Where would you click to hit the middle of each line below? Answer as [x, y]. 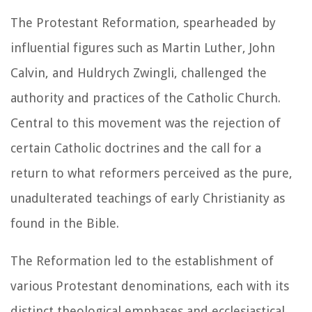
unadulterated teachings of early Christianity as [148, 198]
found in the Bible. [65, 223]
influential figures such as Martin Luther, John [143, 47]
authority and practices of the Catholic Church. [146, 97]
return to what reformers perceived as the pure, [151, 173]
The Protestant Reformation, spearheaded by [143, 22]
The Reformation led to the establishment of [142, 260]
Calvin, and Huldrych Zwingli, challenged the [139, 72]
